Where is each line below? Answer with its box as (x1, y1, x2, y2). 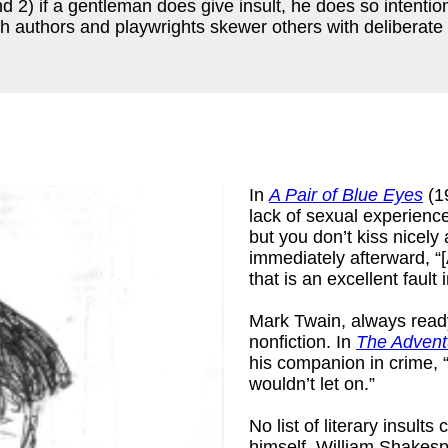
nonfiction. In (249, 331, 351, 352)
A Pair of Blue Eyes (269, 184, 423, 205)
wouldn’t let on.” (249, 373, 375, 394)
